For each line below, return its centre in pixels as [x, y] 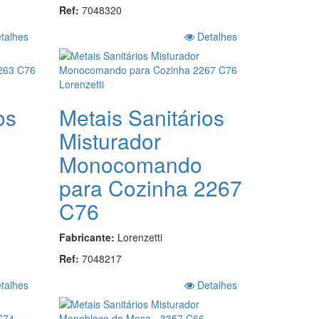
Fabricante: [89, 237]
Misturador [110, 140]
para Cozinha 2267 [151, 187]
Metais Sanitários [142, 117]
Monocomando [131, 164]
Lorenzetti [140, 237]
